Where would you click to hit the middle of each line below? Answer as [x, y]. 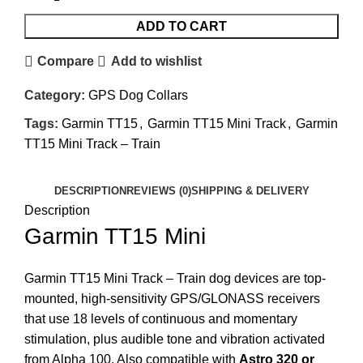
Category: [55, 95]
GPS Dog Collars [138, 95]
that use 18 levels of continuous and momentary [161, 318]
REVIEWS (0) [158, 190]
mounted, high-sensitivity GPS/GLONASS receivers [172, 298]
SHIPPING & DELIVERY [250, 190]
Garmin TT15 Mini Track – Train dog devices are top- [175, 278]
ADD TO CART [181, 26]
